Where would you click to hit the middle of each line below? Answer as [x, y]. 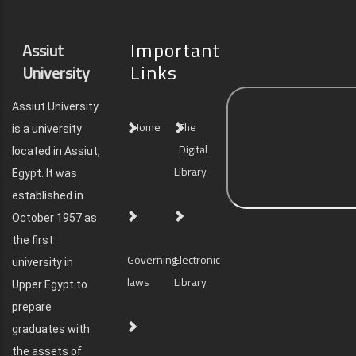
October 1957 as [54, 218]
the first [33, 240]
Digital [193, 149]
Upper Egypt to [50, 284]
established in [48, 195]
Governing [152, 260]
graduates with [51, 329]
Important [175, 50]
